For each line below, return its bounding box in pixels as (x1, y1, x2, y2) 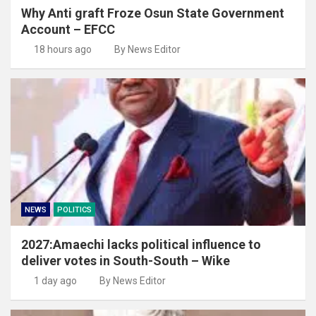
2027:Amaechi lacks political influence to (21, 236, 261, 252)
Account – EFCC (21, 21, 115, 37)
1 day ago (33, 274, 77, 286)
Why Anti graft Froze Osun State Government (21, 5, 284, 20)
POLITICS (57, 205, 92, 214)
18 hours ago (33, 43, 92, 55)
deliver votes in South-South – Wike (21, 253, 230, 268)
